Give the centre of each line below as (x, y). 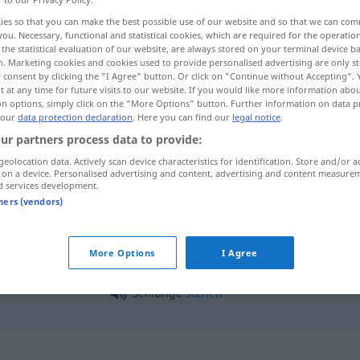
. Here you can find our (182, 117)
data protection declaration (75, 117)
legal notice (256, 117)
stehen (204, 292)
